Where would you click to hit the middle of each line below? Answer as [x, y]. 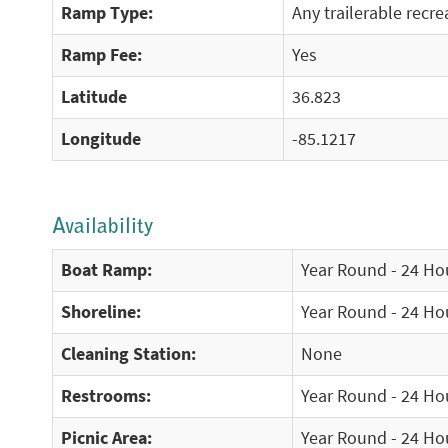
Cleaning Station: [128, 354]
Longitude [101, 139]
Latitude [94, 97]
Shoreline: [101, 312]
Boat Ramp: [106, 270]
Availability [102, 227]
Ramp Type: [107, 13]
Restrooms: [106, 396]
